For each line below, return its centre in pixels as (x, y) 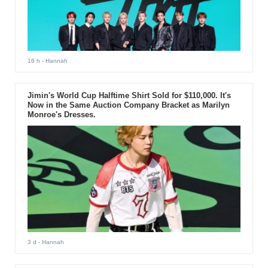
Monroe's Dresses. (61, 114)
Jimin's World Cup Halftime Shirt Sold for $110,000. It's (129, 95)
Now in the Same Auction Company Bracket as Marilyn (128, 105)
